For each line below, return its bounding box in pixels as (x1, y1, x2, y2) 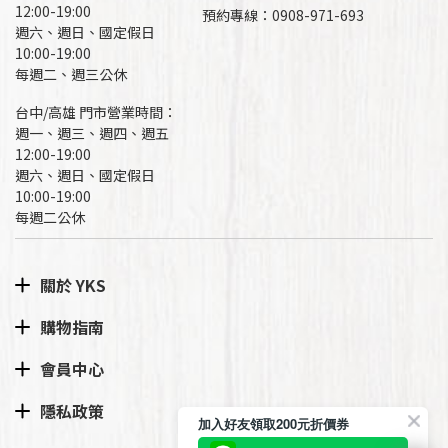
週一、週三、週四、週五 (15, 123, 169, 143)
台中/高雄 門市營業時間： (15, 102, 177, 122)
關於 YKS (40, 273, 106, 297)
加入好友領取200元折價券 (198, 414, 349, 433)
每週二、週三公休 (15, 64, 127, 84)
